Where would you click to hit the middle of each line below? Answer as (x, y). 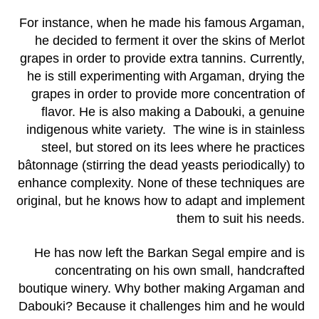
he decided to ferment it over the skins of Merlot (170, 41)
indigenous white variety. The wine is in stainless (166, 130)
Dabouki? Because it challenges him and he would (162, 306)
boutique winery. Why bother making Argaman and (162, 288)
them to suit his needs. (241, 219)
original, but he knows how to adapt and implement (161, 201)
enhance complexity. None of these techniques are (161, 183)
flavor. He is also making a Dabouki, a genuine (173, 112)
